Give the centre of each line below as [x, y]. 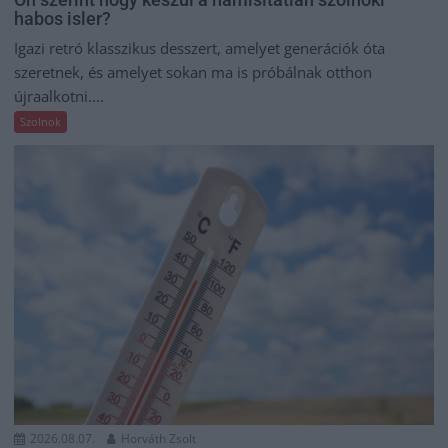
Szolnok [41, 122]
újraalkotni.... [59, 96]
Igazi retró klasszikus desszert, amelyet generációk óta [200, 48]
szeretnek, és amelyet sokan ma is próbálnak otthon [193, 72]
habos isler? [63, 19]
